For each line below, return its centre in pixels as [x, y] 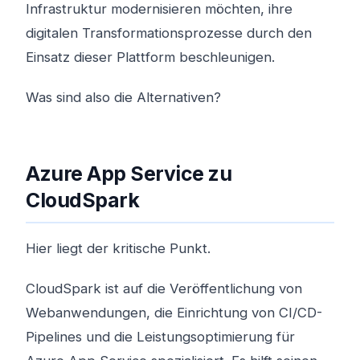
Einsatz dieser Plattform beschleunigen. [150, 57]
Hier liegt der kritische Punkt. [118, 248]
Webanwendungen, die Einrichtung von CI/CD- [174, 313]
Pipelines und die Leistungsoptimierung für [160, 337]
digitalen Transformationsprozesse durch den [169, 33]
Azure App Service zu [129, 174]
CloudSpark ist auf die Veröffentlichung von [164, 288]
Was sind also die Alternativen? [123, 97]
